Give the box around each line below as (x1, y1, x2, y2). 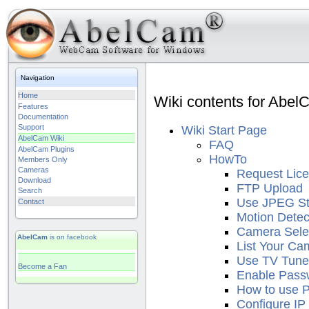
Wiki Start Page (181, 123, 267, 137)
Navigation (21, 74, 54, 81)
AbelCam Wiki (18, 134, 64, 142)
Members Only (18, 155, 68, 163)
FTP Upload (237, 181, 303, 195)
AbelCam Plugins (18, 145, 74, 153)
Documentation (18, 112, 68, 121)
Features (18, 102, 48, 110)
